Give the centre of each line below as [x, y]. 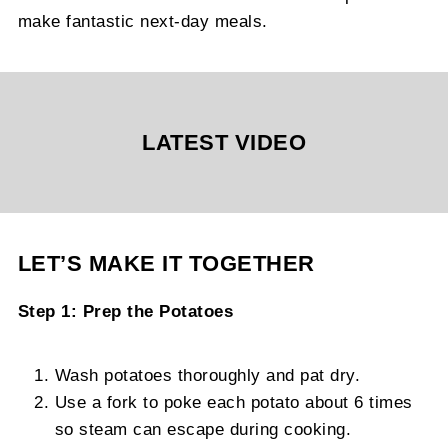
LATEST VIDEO [224, 143]
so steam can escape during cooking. [203, 429]
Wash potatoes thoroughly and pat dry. [207, 375]
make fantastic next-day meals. [142, 21]
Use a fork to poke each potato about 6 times [233, 402]
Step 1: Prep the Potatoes [125, 311]
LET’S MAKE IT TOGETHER [166, 264]
